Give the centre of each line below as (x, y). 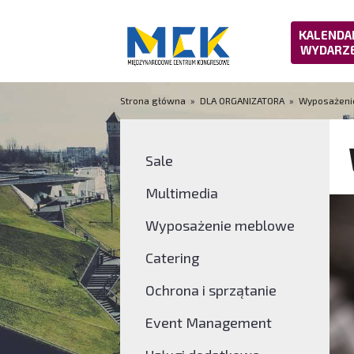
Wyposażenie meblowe (220, 225)
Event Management (208, 322)
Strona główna (154, 100)
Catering (172, 257)
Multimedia (181, 192)
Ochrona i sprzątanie (211, 290)
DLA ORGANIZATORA (242, 100)
